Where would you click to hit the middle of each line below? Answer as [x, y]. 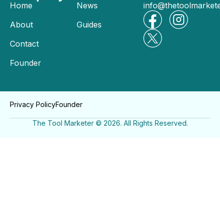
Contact [24, 44]
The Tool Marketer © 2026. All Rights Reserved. [110, 123]
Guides [89, 25]
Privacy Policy [33, 104]
